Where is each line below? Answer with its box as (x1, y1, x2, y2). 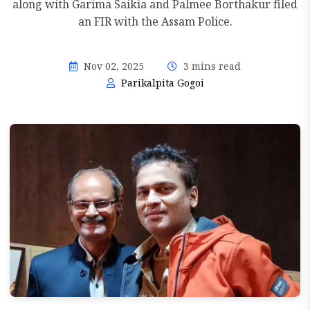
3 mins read (181, 60, 241, 73)
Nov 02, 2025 (81, 60, 144, 73)
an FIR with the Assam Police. (77, 14, 232, 29)
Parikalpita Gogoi (118, 76, 204, 89)
